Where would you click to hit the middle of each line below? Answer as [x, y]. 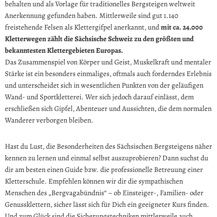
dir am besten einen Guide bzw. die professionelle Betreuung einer [104, 170]
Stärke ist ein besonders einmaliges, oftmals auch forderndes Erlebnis [108, 74]
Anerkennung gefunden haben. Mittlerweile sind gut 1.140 [92, 16]
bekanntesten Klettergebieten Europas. [64, 51]
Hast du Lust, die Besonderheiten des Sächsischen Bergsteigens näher [108, 147]
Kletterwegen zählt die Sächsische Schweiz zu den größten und [99, 39]
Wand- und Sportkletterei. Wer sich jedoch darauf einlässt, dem [99, 97]
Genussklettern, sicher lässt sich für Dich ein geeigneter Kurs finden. [107, 205]
